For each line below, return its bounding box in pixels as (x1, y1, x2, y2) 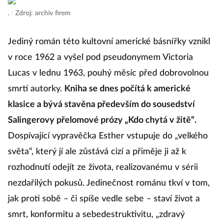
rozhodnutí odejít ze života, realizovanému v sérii (8, 163, 198, 172)
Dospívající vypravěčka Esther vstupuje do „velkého (8, 132, 208, 141)
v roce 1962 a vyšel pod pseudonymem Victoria (8, 53, 193, 62)
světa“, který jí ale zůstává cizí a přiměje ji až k (8, 147, 186, 157)
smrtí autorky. (8, 84, 64, 94)
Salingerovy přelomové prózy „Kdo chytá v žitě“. (8, 116, 196, 125)
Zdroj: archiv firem (15, 10, 71, 17)
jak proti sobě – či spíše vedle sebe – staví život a (8, 194, 200, 204)
